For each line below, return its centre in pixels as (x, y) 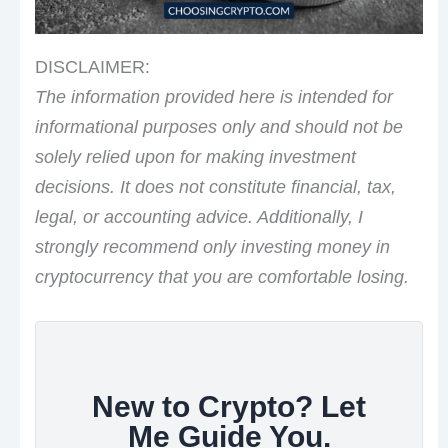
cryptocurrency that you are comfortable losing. (221, 276)
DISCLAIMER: (92, 66)
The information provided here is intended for (213, 96)
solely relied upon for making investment (195, 156)
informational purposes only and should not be (218, 126)
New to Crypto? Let (229, 406)
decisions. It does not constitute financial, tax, (215, 186)
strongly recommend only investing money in (212, 246)
